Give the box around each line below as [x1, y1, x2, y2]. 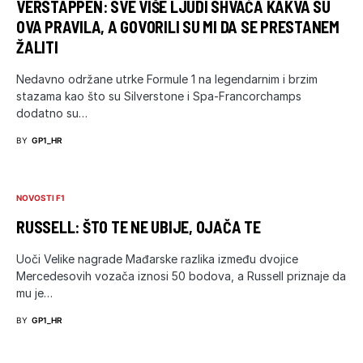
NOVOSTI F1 [16, 192, 65, 203]
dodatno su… [16, 105, 88, 120]
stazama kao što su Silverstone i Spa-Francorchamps [16, 88, 301, 103]
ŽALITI [16, 36, 58, 57]
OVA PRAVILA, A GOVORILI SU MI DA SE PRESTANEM [16, 16, 340, 36]
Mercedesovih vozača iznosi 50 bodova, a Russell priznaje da [16, 268, 346, 283]
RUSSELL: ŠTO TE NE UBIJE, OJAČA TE [16, 216, 261, 237]
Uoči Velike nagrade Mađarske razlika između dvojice [16, 251, 298, 266]
